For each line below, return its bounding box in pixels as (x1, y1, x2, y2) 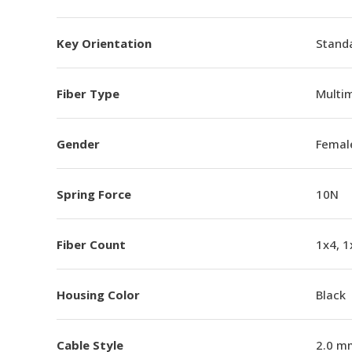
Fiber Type (57, 85, 119, 101)
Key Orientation (57, 35, 152, 51)
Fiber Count (57, 236, 126, 252)
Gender (57, 135, 100, 152)
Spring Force (57, 185, 131, 202)
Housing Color (57, 286, 140, 302)
